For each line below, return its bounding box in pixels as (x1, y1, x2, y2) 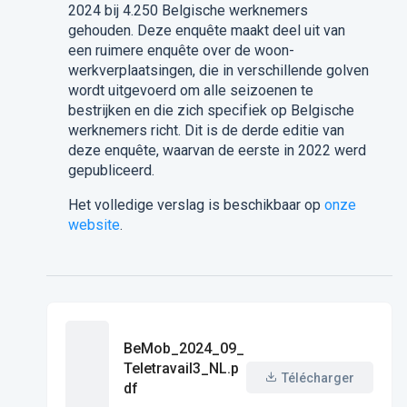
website (67, 216, 120, 234)
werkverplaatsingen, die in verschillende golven (67, 62, 369, 80)
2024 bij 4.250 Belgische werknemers (67, 2, 308, 20)
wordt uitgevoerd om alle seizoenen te (67, 82, 313, 100)
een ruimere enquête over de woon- (67, 42, 294, 60)
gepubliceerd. (67, 162, 154, 180)
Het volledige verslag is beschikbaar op (67, 196, 321, 214)
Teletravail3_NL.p (123, 360, 239, 378)
